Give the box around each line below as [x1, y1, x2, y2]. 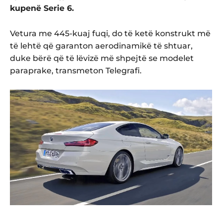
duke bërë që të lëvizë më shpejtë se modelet [10, 53, 194, 63]
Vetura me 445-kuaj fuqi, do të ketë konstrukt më [10, 28, 211, 38]
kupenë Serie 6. [10, 3, 74, 13]
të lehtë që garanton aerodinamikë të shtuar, [10, 41, 193, 51]
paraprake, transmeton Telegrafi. [10, 65, 142, 75]
